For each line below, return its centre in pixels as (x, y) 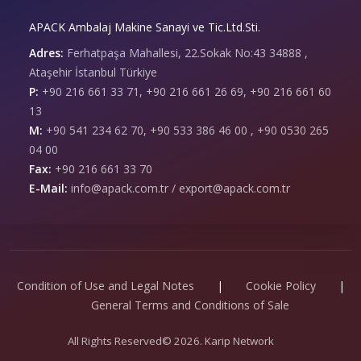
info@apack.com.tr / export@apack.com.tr (180, 188)
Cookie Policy (280, 285)
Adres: (46, 52)
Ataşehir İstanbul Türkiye (93, 72)
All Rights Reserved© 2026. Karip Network (171, 340)
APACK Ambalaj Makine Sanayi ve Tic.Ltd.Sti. (145, 27)
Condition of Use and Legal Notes (105, 285)
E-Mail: (48, 188)
